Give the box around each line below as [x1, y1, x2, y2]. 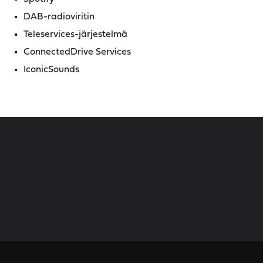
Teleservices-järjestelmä [23, 30, 127, 39]
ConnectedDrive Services [23, 48, 131, 57]
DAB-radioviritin [23, 12, 95, 22]
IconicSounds [23, 65, 79, 75]
